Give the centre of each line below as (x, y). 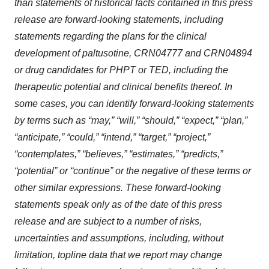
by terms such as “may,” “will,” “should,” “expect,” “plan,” (131, 121)
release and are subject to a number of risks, (108, 222)
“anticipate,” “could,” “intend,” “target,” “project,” (112, 138)
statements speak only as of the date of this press (118, 205)
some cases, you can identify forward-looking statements (134, 104)
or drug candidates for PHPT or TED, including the (121, 70)
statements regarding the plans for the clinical (110, 37)
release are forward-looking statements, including (119, 20)
